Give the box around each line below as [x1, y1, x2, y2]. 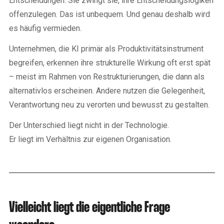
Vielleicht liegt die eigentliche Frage [9, 200, 170, 215]
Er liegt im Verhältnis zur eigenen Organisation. [9, 134, 171, 144]
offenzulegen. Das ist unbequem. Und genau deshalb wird [9, 9, 210, 19]
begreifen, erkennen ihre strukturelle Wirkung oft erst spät [9, 57, 210, 67]
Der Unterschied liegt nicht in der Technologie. [9, 120, 169, 130]
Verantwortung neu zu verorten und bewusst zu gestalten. [9, 99, 209, 109]
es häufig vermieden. [9, 23, 81, 33]
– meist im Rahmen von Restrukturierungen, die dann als [9, 71, 204, 81]
